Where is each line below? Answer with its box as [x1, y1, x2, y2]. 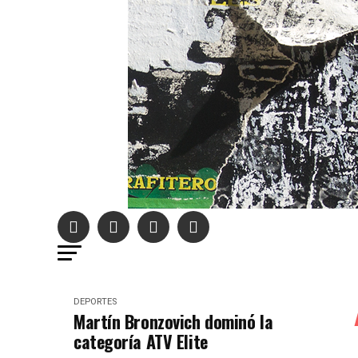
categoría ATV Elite [74, 328, 208, 354]
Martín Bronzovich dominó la [74, 308, 273, 334]
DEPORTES [74, 296, 117, 307]
